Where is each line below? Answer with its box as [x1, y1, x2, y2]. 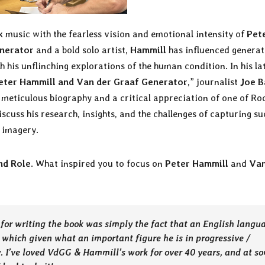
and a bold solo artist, [34, 44, 130, 56]
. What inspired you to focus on [31, 158, 165, 170]
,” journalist [188, 76, 240, 88]
